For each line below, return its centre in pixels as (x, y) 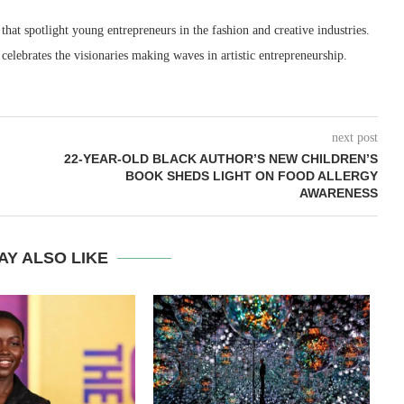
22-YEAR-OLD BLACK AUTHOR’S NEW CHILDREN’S (220, 159)
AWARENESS (338, 193)
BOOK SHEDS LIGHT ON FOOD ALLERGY (251, 176)
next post (354, 138)
